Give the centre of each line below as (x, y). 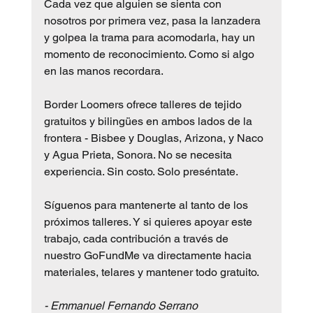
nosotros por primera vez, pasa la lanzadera (153, 20)
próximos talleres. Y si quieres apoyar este (149, 221)
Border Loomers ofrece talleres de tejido (144, 104)
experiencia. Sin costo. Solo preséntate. (141, 171)
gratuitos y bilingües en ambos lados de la (149, 121)
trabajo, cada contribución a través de (137, 238)
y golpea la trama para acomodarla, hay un (151, 37)
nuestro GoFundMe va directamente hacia (149, 255)
